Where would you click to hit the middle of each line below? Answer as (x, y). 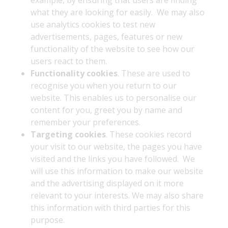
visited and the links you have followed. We (113, 159)
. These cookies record (149, 134)
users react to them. (69, 61)
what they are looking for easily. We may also (118, 12)
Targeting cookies (68, 134)
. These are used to (154, 73)
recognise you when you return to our (104, 85)
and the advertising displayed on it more (107, 183)
